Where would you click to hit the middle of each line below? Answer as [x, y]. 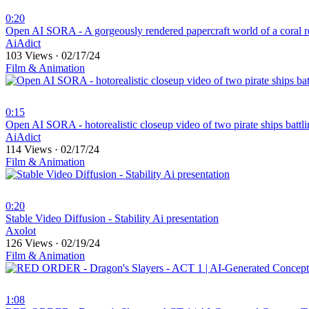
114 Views [30, 150]
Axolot [21, 231]
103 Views [30, 56]
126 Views [30, 243]
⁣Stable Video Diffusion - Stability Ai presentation [112, 219]
